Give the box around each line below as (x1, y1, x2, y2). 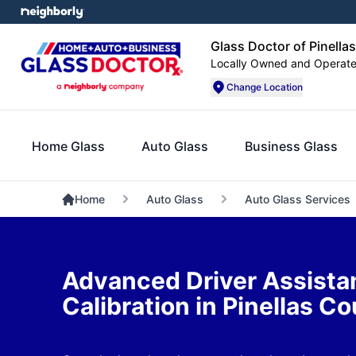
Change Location (226, 81, 303, 93)
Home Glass (32, 137, 105, 154)
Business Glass (245, 137, 339, 154)
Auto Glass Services (244, 192, 350, 206)
